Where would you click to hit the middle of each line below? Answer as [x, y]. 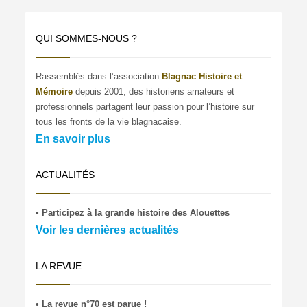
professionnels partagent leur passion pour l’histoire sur [145, 106]
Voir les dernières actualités [108, 230]
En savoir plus [73, 138]
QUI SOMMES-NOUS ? [87, 38]
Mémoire [54, 91]
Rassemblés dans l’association [99, 76]
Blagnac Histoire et [202, 76]
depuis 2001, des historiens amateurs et [155, 91]
